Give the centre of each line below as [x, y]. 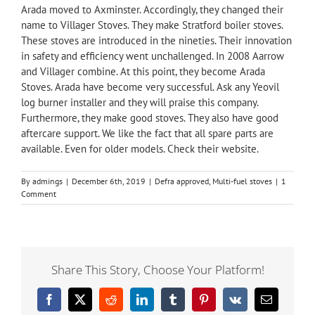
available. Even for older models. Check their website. [140, 148]
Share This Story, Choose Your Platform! [157, 269]
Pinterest [221, 304]
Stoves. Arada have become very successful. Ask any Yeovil [150, 86]
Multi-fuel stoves [242, 181]
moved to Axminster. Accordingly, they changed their [165, 9]
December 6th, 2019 [109, 181]
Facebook [70, 304]
